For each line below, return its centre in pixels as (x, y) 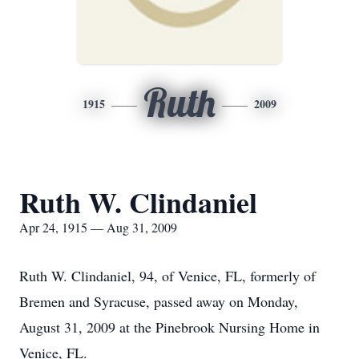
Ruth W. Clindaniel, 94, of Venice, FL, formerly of (167, 276)
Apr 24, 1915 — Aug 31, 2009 (98, 227)
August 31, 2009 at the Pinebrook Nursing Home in (169, 327)
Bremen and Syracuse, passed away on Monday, (159, 301)
